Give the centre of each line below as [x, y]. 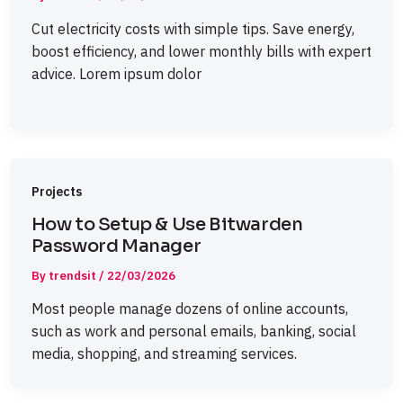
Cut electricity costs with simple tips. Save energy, [193, 28]
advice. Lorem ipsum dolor [116, 73]
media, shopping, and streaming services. [164, 354]
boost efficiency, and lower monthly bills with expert [201, 51]
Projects [56, 191]
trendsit [73, 275]
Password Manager [116, 246]
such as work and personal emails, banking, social [193, 331]
